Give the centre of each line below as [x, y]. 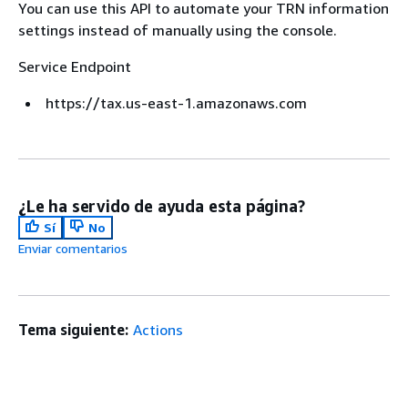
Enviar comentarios [73, 248]
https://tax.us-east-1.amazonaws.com [176, 102]
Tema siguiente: [73, 329]
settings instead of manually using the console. [178, 30]
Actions [158, 329]
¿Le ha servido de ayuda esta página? [162, 205]
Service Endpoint [75, 66]
